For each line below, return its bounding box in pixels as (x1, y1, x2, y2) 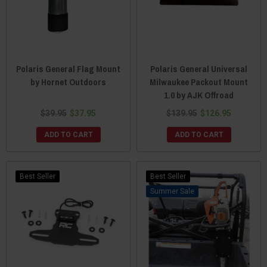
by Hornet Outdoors (30, 75, 106, 88)
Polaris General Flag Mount (16, 62, 120, 75)
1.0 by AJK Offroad (164, 88, 234, 101)
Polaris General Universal (150, 62, 247, 75)
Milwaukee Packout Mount (150, 75, 248, 88)
